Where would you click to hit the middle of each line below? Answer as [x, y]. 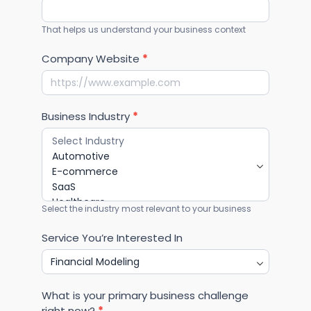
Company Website [92, 58]
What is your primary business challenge [145, 295]
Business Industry [87, 116]
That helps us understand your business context [144, 29]
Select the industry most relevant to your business [146, 208]
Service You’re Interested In [112, 237]
